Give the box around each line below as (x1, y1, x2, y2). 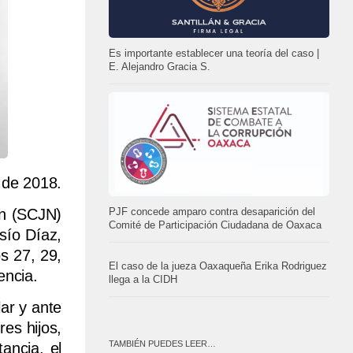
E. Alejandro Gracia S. (109, 61, 210, 73)
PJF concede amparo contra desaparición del (109, 206, 315, 218)
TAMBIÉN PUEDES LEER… (109, 339, 216, 349)
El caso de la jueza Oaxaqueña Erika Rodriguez (109, 261, 327, 273)
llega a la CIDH (109, 274, 177, 286)
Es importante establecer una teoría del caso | (109, 48, 319, 60)
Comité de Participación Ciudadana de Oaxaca (109, 220, 321, 232)
